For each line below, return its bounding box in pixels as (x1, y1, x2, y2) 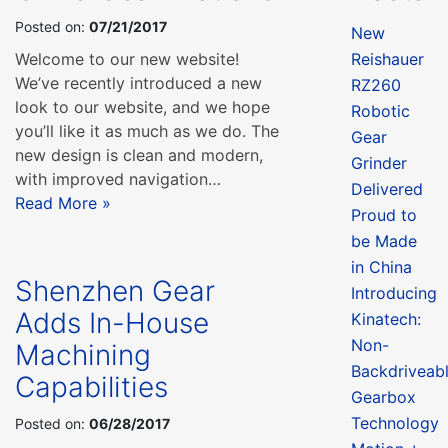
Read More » (15, 192, 111, 213)
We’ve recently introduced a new (15, 72, 262, 93)
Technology (350, 412, 439, 433)
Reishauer (350, 48, 424, 69)
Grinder (350, 152, 407, 173)
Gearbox (350, 386, 416, 407)
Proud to (350, 204, 417, 225)
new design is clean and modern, (15, 144, 263, 165)
